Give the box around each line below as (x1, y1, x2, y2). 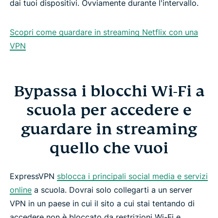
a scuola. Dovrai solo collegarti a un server (32, 185, 192, 195)
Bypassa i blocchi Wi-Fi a (13, 81, 205, 101)
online (10, 185, 32, 195)
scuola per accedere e (26, 100, 192, 120)
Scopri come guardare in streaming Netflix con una (10, 27, 198, 37)
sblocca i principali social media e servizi (57, 171, 208, 182)
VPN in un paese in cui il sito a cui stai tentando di (10, 199, 195, 209)
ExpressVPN (10, 171, 57, 182)
